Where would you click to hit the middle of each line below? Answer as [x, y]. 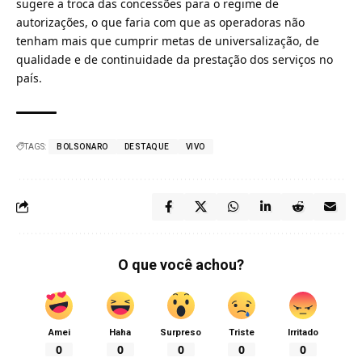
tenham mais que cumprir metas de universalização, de [168, 40]
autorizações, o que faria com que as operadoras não [160, 22]
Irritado [303, 332]
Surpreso [181, 332]
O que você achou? [181, 264]
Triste [242, 332]
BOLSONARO [82, 146]
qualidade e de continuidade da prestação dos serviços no [175, 59]
